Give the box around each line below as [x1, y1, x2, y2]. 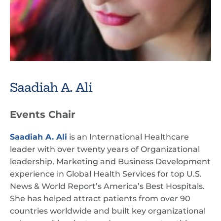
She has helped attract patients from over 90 [10, 194, 190, 203]
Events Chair [10, 109, 75, 120]
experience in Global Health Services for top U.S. [10, 169, 202, 179]
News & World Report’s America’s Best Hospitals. [10, 182, 205, 191]
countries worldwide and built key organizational [10, 206, 206, 216]
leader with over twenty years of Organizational [10, 145, 200, 154]
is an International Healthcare [67, 132, 189, 142]
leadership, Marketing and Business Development [10, 157, 211, 166]
